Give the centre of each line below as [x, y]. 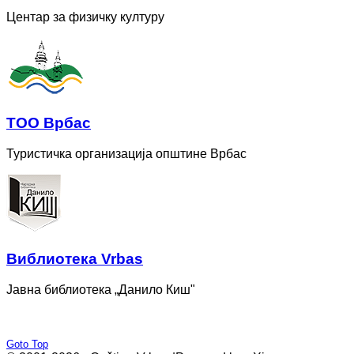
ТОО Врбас [49, 122]
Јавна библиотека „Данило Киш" [101, 290]
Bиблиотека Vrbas [75, 259]
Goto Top [27, 345]
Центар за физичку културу [85, 17]
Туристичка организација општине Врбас [126, 153]
